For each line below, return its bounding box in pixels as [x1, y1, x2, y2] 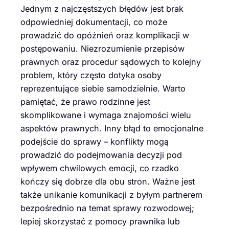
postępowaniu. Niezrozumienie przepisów [20, 43, 185, 54]
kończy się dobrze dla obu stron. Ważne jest [20, 176, 195, 187]
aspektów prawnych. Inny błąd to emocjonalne [20, 123, 203, 133]
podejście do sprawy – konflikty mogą [20, 136, 169, 147]
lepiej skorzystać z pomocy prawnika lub [20, 216, 180, 226]
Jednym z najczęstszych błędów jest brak [20, 3, 184, 14]
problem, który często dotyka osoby [20, 70, 162, 80]
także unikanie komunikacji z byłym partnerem [20, 189, 202, 200]
